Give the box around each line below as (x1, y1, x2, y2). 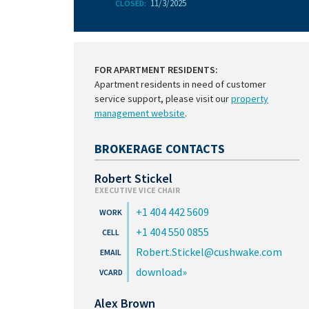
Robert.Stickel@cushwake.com (136, 245, 282, 259)
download (136, 265, 182, 279)
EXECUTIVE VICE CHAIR (94, 185, 180, 195)
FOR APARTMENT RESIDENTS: (94, 63, 218, 76)
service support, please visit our (94, 92, 231, 105)
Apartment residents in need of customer (94, 78, 266, 90)
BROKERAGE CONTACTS (94, 141, 225, 157)
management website (94, 107, 185, 119)
